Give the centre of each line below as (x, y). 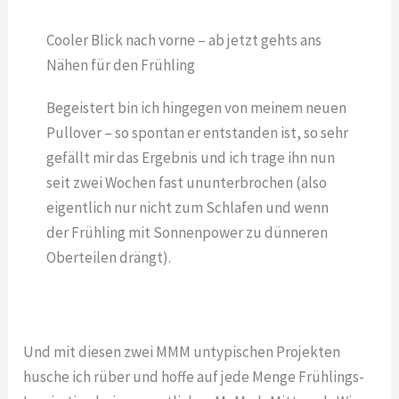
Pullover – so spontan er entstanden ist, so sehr (197, 133)
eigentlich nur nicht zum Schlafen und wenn (187, 208)
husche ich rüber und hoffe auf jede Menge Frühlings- (194, 377)
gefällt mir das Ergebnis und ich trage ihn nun (190, 158)
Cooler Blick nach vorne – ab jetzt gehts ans (183, 41)
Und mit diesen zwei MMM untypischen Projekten (182, 352)
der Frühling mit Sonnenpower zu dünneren (187, 233)
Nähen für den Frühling (120, 65)
